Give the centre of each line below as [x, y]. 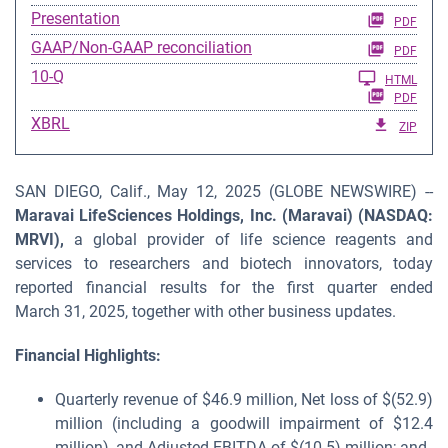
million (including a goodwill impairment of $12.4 [244, 423]
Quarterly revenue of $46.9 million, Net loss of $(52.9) [244, 399]
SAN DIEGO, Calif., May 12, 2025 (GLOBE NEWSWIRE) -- [224, 191]
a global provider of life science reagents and [248, 239]
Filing [82, 75]
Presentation [75, 18]
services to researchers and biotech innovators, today [224, 263]
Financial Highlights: [88, 355]
